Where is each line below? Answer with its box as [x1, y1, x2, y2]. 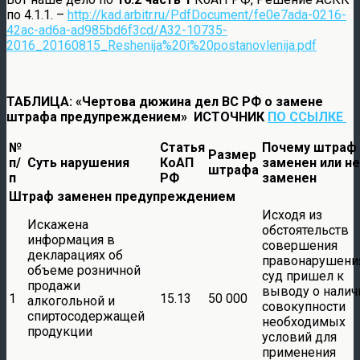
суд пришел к [262, 268, 344, 284]
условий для [262, 329, 337, 345]
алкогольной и [27, 292, 115, 309]
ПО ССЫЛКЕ [268, 108, 346, 125]
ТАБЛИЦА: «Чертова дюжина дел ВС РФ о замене [6, 93, 323, 109]
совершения [262, 237, 337, 253]
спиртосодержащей [27, 308, 145, 324]
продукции [27, 323, 92, 339]
